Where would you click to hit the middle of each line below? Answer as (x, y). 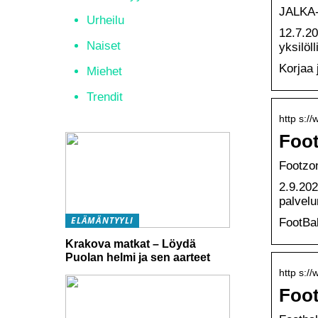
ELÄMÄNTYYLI (102, 220)
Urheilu (105, 20)
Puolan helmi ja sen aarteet (138, 257)
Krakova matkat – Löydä (131, 243)
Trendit (105, 97)
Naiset (104, 46)
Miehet (104, 71)
